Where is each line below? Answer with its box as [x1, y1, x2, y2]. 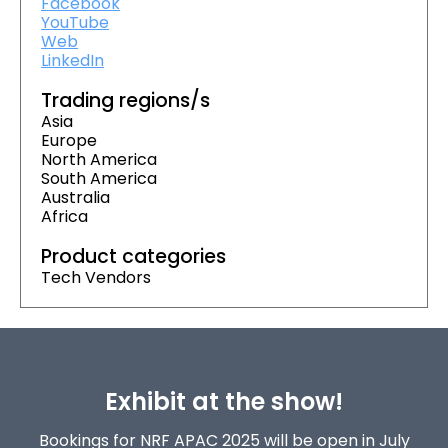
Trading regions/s [41, 86, 210, 114]
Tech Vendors [41, 265, 151, 289]
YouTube [41, 10, 109, 34]
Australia [41, 185, 110, 209]
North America [41, 147, 157, 171]
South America [41, 166, 157, 190]
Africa [41, 204, 88, 228]
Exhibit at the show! [105, 384, 343, 418]
